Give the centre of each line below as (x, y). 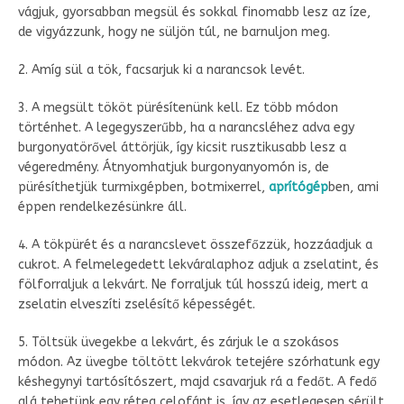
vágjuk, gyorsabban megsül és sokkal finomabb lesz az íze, (194, 12)
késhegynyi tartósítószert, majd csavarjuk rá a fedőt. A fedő (197, 381)
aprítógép (298, 187)
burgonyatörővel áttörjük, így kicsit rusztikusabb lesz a (182, 147)
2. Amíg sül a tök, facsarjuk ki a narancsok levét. (161, 69)
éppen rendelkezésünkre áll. (102, 207)
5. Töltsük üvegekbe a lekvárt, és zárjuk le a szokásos (179, 342)
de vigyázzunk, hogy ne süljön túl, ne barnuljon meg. (174, 32)
